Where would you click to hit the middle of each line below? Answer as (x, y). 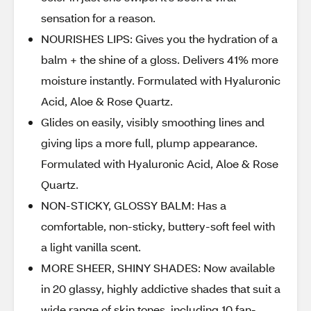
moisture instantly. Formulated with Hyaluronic (161, 80)
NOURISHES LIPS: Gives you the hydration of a (159, 39)
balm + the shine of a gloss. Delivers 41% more (160, 59)
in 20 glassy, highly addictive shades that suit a (161, 288)
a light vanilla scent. (91, 247)
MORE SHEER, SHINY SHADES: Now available (158, 268)
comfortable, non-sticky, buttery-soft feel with (158, 226)
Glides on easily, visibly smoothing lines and (153, 122)
